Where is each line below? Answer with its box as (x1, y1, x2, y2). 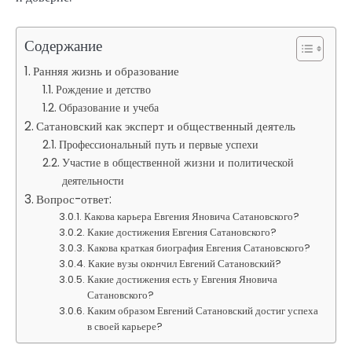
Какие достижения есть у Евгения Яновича (87, 271, 278, 287)
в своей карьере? (87, 318, 163, 334)
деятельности (61, 172, 124, 189)
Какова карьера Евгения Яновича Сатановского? (84, 208, 300, 224)
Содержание (24, 35, 102, 57)
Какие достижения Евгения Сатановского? (87, 224, 277, 240)
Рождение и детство (55, 81, 151, 97)
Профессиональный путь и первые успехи (58, 136, 258, 152)
